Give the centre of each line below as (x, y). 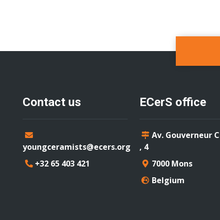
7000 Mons (172, 164)
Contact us (52, 102)
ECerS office (173, 102)
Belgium (168, 180)
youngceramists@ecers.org (77, 147)
